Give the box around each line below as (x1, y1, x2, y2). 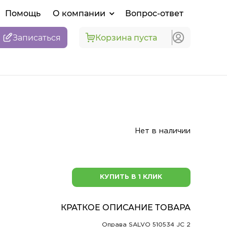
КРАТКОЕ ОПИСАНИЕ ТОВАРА (60, 203, 191, 212)
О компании (53, 9, 105, 18)
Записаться (13, 32, 61, 43)
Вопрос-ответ (125, 9, 183, 18)
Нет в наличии (134, 128, 191, 134)
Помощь (5, 9, 41, 18)
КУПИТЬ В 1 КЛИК (100, 174, 163, 180)
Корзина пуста (95, 32, 157, 43)
